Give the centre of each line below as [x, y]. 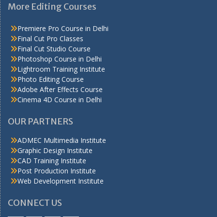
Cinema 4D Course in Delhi [60, 100]
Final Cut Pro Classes [50, 39]
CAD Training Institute [52, 161]
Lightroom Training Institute [61, 69]
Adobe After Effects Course [60, 90]
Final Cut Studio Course [54, 49]
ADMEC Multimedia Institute [62, 140]
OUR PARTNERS [40, 122]
